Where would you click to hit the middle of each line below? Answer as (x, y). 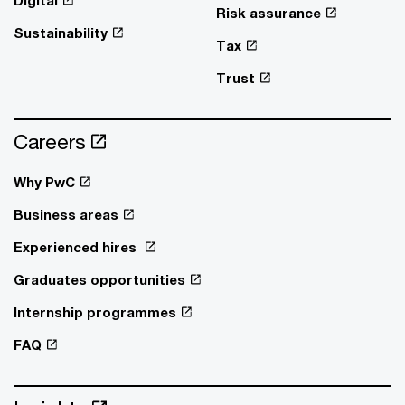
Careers (50, 141)
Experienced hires (77, 247)
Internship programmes (95, 312)
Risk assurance (268, 13)
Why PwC (44, 182)
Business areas (66, 214)
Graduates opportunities (99, 279)
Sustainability (61, 33)
